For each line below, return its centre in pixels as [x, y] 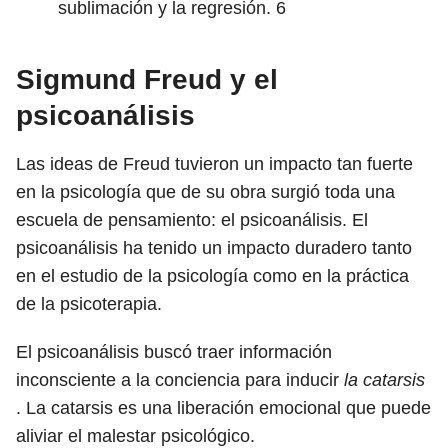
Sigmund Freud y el [147, 79]
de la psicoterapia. [89, 304]
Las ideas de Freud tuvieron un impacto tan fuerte [214, 164]
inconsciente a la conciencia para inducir [180, 380]
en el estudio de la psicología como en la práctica [212, 276]
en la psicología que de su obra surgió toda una [205, 192]
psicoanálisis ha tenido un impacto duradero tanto [214, 248]
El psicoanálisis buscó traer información [174, 352]
